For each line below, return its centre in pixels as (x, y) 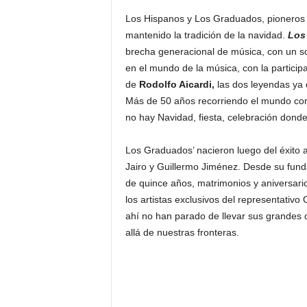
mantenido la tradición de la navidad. (206, 35)
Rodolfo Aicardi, (176, 85)
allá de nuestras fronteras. (182, 233)
